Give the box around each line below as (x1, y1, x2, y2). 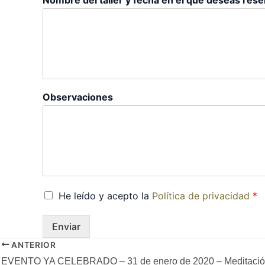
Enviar (52, 220, 80, 232)
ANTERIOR (9, 240, 56, 250)
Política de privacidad (152, 189, 250, 202)
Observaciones (43, 91, 113, 103)
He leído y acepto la (59, 189, 152, 202)
